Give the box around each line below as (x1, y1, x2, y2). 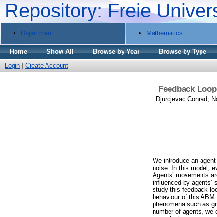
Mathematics (146, 29, 183, 37)
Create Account (25, 62, 68, 69)
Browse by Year (93, 48, 139, 55)
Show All (46, 48, 74, 55)
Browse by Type (159, 48, 206, 55)
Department (21, 29, 53, 37)
